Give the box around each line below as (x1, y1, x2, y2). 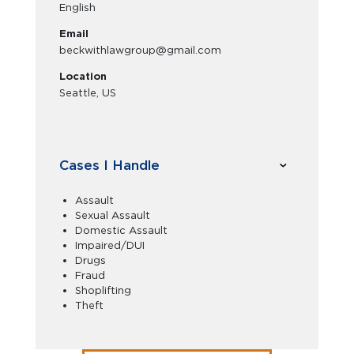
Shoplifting (75, 284, 131, 296)
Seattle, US (59, 86, 116, 99)
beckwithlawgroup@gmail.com (59, 43, 221, 56)
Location (59, 70, 107, 82)
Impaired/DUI (75, 239, 145, 251)
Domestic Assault (75, 224, 168, 236)
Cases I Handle (59, 157, 160, 174)
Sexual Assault (75, 209, 150, 221)
